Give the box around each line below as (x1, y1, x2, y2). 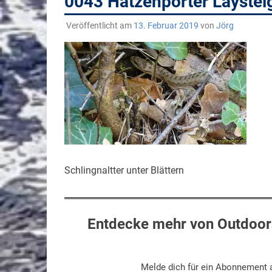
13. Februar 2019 (133, 20, 199, 30)
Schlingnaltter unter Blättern (64, 164, 184, 176)
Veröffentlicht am (66, 20, 134, 30)
